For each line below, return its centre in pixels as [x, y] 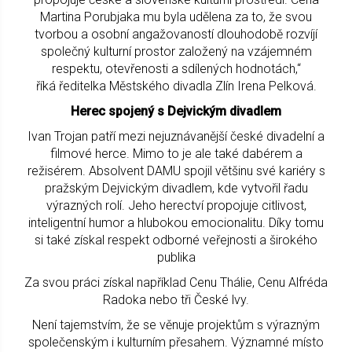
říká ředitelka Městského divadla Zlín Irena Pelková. [176, 86]
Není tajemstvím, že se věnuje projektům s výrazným [176, 324]
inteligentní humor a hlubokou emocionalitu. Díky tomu [176, 222]
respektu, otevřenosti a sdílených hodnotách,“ [176, 68]
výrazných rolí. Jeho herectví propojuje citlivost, [176, 205]
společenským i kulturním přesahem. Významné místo [176, 342]
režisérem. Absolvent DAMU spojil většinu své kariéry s [176, 170]
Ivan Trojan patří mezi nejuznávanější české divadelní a [176, 136]
